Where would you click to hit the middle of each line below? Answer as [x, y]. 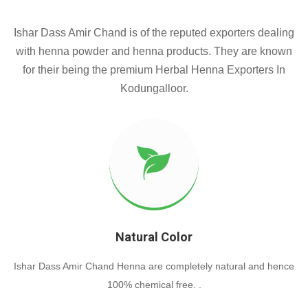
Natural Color [154, 237]
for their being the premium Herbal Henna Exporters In [154, 70]
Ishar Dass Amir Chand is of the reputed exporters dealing [154, 33]
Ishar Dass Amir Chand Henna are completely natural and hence [154, 266]
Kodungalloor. [154, 89]
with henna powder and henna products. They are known [154, 52]
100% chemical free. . [154, 285]
